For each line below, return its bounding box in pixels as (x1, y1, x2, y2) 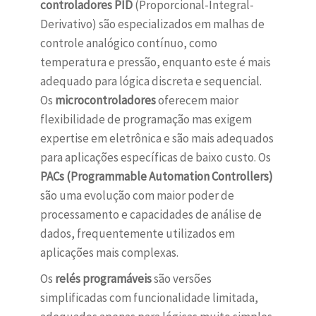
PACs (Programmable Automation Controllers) (39, 169, 273, 185)
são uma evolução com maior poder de (39, 188, 234, 204)
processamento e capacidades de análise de (39, 207, 262, 223)
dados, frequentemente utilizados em (39, 226, 235, 242)
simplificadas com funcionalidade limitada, (39, 290, 258, 306)
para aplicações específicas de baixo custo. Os (39, 150, 271, 166)
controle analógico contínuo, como (39, 35, 217, 51)
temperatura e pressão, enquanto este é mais (39, 54, 271, 71)
